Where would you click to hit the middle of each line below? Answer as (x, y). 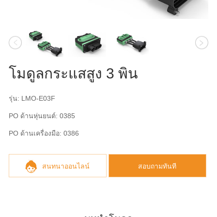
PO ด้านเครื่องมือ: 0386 (44, 133)
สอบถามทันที (157, 166)
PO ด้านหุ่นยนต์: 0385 (42, 116)
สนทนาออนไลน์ (66, 166)
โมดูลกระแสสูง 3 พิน (73, 73)
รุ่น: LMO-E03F (32, 98)
